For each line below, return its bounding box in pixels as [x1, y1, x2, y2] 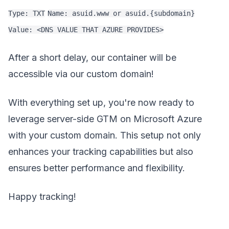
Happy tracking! [8, 191, 76, 202]
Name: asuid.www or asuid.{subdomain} [48, 9, 195, 18]
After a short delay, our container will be [8, 52, 176, 63]
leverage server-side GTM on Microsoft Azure [8, 113, 202, 125]
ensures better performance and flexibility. [8, 163, 185, 174]
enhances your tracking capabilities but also [8, 146, 193, 157]
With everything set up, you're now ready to [8, 97, 194, 108]
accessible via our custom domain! [8, 68, 154, 80]
